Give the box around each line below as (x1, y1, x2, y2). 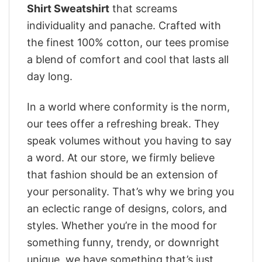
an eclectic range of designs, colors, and (27, 202, 227, 215)
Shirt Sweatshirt (27, 2, 109, 15)
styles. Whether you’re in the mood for (27, 219, 217, 232)
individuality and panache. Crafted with (27, 19, 221, 32)
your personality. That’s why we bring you (27, 185, 234, 198)
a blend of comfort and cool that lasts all (27, 53, 229, 65)
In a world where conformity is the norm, (27, 100, 230, 113)
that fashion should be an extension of (27, 168, 218, 181)
